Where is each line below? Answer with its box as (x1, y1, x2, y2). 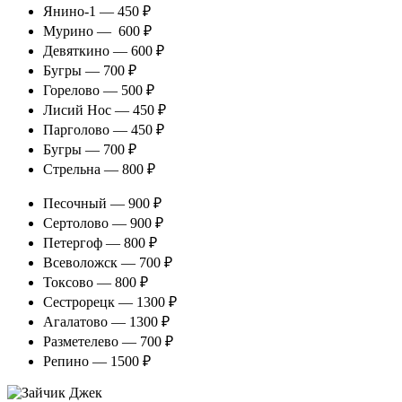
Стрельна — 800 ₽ (43, 162, 155, 178)
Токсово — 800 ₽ (43, 275, 148, 291)
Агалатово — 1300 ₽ (43, 314, 170, 330)
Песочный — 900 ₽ (43, 196, 162, 212)
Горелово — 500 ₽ (43, 83, 154, 99)
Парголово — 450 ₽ (43, 122, 164, 138)
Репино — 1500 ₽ (43, 354, 151, 370)
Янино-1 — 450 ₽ (43, 4, 151, 20)
